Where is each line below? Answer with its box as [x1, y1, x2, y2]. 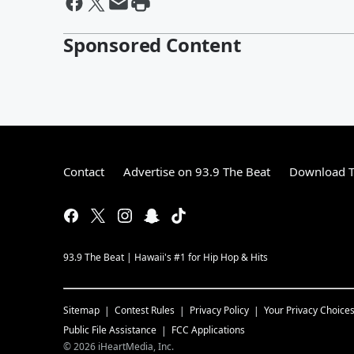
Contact [63, 163, 104, 179]
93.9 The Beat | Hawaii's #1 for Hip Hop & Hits [63, 250, 268, 264]
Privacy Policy [190, 303, 249, 317]
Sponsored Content [63, 31, 241, 58]
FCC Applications [171, 322, 245, 337]
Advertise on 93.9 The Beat [123, 163, 270, 179]
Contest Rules [115, 303, 175, 317]
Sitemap [63, 303, 100, 317]
